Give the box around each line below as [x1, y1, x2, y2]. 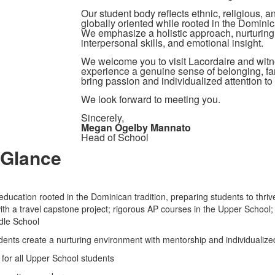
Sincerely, [80, 110, 124, 125]
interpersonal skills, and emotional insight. [80, 36, 263, 50]
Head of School [80, 130, 149, 144]
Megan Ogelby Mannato [80, 120, 191, 134]
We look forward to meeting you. [80, 92, 220, 106]
